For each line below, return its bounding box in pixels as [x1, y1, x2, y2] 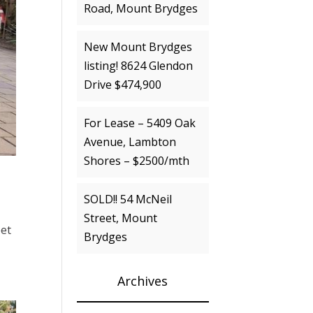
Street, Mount [84, 210, 158, 226]
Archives [117, 272, 168, 289]
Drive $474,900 [84, 77, 162, 92]
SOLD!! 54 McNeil [84, 191, 173, 207]
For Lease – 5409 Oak [84, 115, 196, 131]
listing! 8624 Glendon [84, 58, 194, 73]
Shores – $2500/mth [84, 153, 190, 168]
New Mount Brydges [84, 39, 193, 54]
